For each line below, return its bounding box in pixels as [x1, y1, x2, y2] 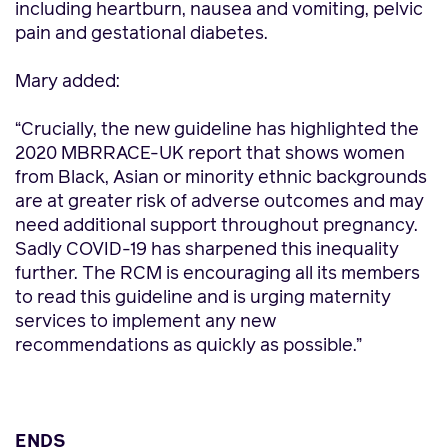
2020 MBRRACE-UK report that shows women [15, 145, 405, 163]
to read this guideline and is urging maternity [15, 289, 391, 307]
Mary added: [15, 73, 120, 91]
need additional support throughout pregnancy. [15, 217, 418, 235]
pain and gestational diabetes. [15, 25, 268, 43]
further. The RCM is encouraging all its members [15, 265, 420, 283]
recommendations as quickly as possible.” [15, 337, 362, 355]
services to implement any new [15, 313, 276, 331]
